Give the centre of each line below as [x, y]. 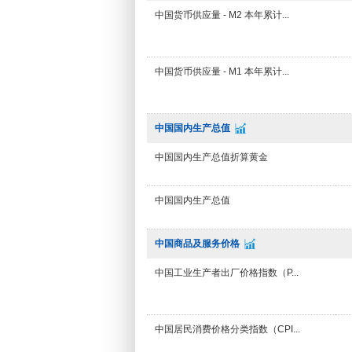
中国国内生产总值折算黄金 [211, 157]
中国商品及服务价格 [197, 244]
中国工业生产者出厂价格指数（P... [227, 273]
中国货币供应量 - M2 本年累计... [222, 15]
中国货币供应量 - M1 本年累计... [222, 71]
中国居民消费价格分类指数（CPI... [227, 329]
